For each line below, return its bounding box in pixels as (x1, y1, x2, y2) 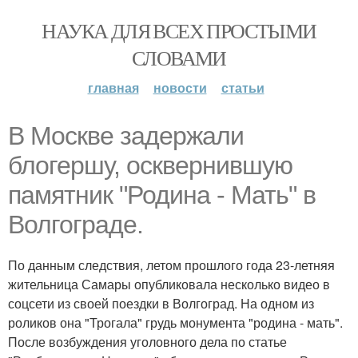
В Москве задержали (8, 121, 244, 150)
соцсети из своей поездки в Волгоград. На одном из (8, 294, 314, 312)
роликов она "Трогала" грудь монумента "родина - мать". (8, 313, 343, 332)
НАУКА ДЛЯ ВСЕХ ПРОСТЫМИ (42, 17, 316, 44)
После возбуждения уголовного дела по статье (8, 332, 287, 351)
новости (153, 78, 207, 97)
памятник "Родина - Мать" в (8, 181, 316, 209)
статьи (221, 78, 265, 97)
